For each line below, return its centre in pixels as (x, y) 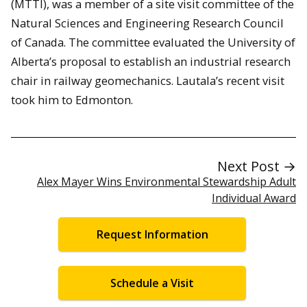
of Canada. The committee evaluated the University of (153, 42)
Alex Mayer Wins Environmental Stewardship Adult (167, 182)
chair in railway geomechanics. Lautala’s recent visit (148, 80)
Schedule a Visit (152, 283)
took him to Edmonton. (72, 99)
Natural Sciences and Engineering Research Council (147, 23)
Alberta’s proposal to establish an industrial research (151, 61)
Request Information (152, 235)
